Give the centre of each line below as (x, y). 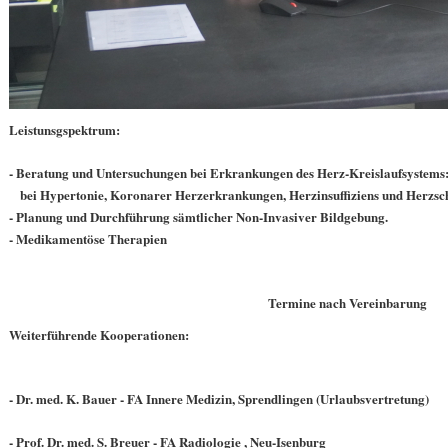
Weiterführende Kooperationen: (99, 334)
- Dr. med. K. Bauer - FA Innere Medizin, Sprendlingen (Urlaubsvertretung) (221, 398)
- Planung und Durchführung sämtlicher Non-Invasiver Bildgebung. (200, 216)
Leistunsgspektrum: (64, 129)
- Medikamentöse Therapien (88, 238)
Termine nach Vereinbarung (349, 302)
